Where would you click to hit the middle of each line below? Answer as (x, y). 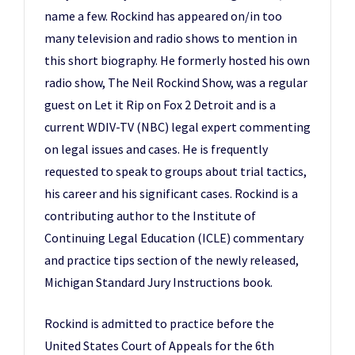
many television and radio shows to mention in (171, 38)
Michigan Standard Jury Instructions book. (158, 282)
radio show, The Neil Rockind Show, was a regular (176, 82)
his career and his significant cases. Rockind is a (171, 193)
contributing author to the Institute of (150, 215)
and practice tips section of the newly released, (172, 260)
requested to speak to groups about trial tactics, (176, 171)
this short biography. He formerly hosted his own (177, 60)
